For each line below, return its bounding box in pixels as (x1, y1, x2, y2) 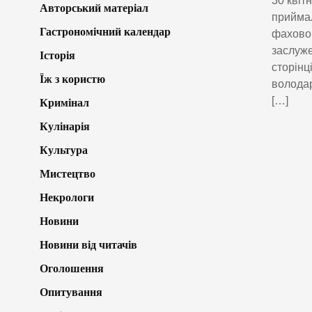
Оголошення (40, 262, 104, 274)
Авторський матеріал (40, 1, 148, 14)
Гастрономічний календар (40, 25, 171, 38)
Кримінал (40, 96, 89, 109)
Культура (40, 143, 88, 156)
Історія (40, 49, 75, 61)
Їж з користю (40, 72, 105, 85)
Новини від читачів (40, 238, 137, 251)
